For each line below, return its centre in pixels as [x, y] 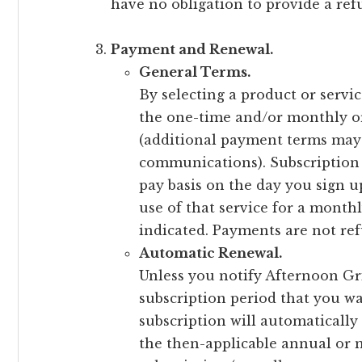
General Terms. [195, 72]
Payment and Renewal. [192, 49]
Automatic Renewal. [212, 253]
